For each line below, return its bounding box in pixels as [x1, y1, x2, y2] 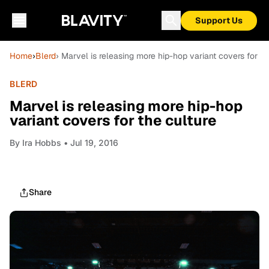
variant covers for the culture [10, 111, 217, 130]
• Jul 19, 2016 [61, 138, 118, 148]
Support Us [195, 15, 243, 26]
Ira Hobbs [22, 138, 61, 148]
